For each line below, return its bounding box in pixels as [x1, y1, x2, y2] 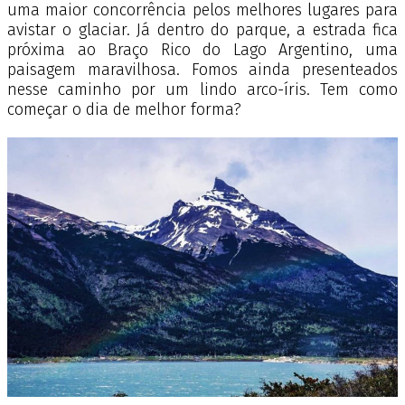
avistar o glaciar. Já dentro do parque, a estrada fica [7, 19, 398, 40]
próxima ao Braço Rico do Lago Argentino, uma [7, 39, 398, 60]
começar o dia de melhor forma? [7, 99, 246, 119]
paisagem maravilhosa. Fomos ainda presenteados [7, 59, 398, 80]
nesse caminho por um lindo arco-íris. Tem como [7, 79, 398, 99]
